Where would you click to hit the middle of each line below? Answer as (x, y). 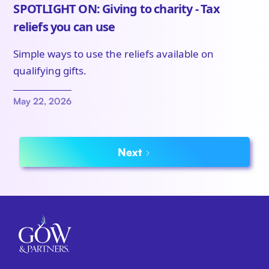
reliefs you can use (64, 27)
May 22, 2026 (43, 101)
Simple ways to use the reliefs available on (114, 54)
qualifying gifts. (50, 71)
